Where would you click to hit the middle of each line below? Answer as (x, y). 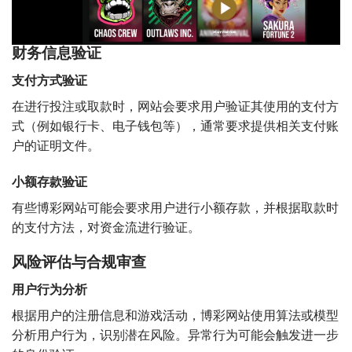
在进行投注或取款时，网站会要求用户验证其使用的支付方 (175, 106)
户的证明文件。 (56, 146)
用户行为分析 (49, 290)
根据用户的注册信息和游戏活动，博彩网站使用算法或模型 (175, 315)
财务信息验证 (57, 54)
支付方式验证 (49, 81)
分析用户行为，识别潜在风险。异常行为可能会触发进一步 (175, 335)
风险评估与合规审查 (79, 263)
